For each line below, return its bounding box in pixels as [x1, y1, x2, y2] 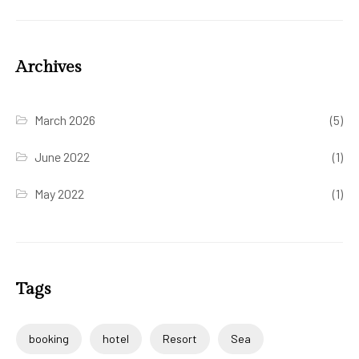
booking [29, 331, 69, 345]
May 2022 [34, 185, 85, 201]
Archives [16, 56, 81, 77]
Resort [163, 331, 197, 345]
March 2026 [34, 111, 96, 127]
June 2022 [34, 148, 91, 164]
